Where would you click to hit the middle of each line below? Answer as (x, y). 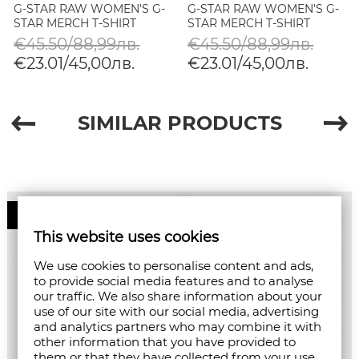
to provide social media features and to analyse (174, 281)
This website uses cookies (127, 237)
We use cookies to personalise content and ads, (174, 266)
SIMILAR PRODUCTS (179, 123)
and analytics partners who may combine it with (178, 327)
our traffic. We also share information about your (178, 296)
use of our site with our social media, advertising (177, 311)
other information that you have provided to (165, 342)
